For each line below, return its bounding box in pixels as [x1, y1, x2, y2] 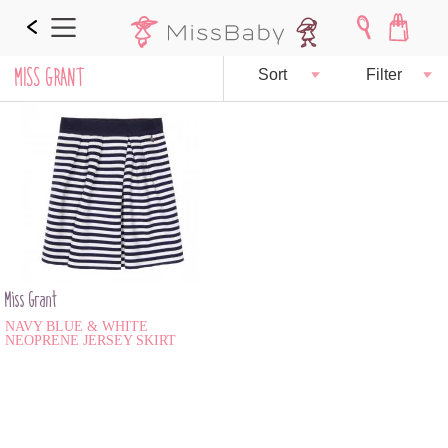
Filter [366, 66, 402, 83]
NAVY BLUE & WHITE [5, 319, 148, 334]
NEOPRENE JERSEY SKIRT [5, 333, 176, 348]
